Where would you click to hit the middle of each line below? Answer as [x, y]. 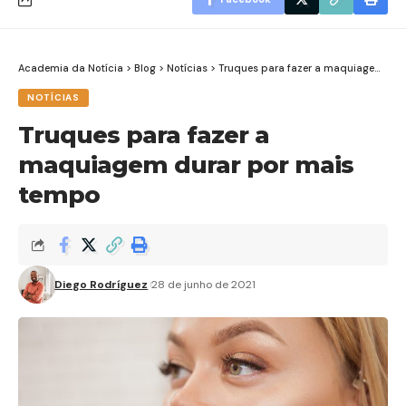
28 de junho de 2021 [204, 285]
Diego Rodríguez [101, 285]
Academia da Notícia [71, 68]
